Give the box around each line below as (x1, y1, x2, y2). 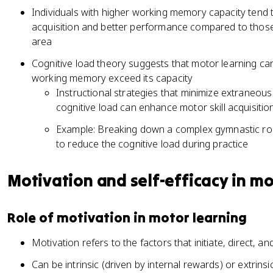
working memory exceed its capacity (32, 71, 193, 85)
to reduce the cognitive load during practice (56, 137, 249, 151)
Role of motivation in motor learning (7, 209, 247, 226)
